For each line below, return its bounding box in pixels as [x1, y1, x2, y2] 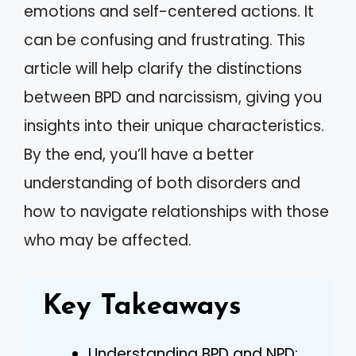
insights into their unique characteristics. [24, 115, 324, 137]
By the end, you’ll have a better [24, 144, 254, 165]
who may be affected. [24, 230, 192, 251]
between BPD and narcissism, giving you [24, 87, 322, 108]
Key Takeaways [43, 292, 242, 321]
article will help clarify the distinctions [24, 58, 302, 79]
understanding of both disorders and [24, 172, 300, 194]
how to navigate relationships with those [24, 201, 329, 222]
